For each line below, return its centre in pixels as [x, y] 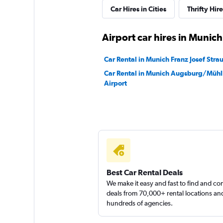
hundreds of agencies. [139, 203]
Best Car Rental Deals [144, 172]
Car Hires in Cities [138, 9]
